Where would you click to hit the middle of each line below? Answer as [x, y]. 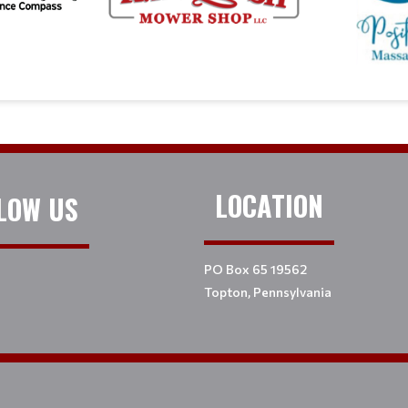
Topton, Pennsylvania [268, 291]
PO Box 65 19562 [255, 269]
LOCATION [269, 205]
